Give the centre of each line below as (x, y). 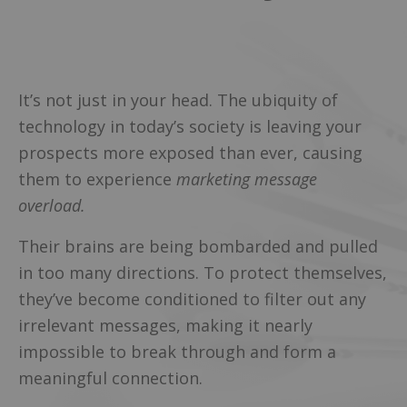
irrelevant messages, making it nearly (165, 326)
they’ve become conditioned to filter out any (192, 299)
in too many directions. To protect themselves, (203, 273)
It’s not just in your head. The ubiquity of (178, 99)
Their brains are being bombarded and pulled (198, 247)
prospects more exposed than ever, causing (190, 152)
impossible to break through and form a (177, 352)
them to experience (97, 179)
